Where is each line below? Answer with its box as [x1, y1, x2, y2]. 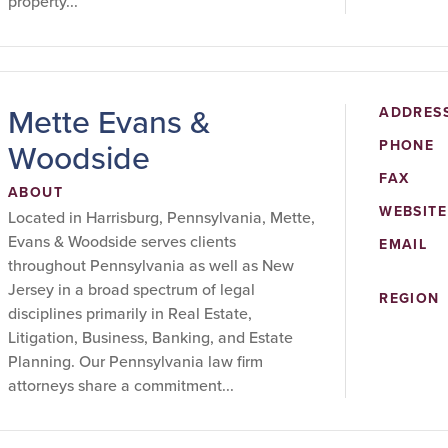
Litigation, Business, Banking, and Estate [8, 326, 293, 349]
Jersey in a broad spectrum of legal [8, 278, 255, 301]
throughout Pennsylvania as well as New [8, 254, 294, 277]
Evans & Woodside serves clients [8, 230, 236, 253]
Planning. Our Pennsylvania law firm [8, 350, 263, 373]
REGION [379, 288, 440, 309]
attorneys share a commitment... [8, 374, 234, 397]
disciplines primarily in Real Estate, [8, 302, 252, 325]
